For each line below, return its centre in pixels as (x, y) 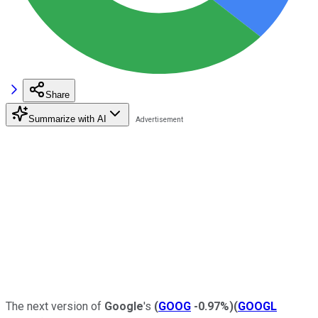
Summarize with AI (67, 119)
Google (124, 306)
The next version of (55, 306)
